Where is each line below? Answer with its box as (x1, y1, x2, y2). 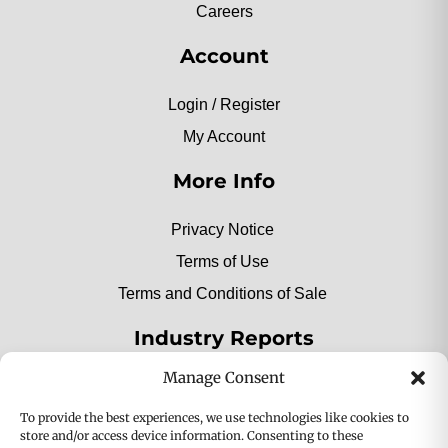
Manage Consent (163, 368, 285, 387)
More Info (173, 169, 275, 194)
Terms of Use (176, 253, 270, 271)
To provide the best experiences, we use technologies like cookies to (20, 410, 409, 425)
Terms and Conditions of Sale (118, 285, 328, 303)
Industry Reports (134, 326, 314, 351)
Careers (195, 3, 253, 21)
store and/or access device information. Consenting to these (20, 428, 363, 443)
